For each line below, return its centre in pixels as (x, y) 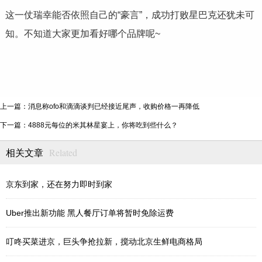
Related (63, 152)
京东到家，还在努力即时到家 (59, 184)
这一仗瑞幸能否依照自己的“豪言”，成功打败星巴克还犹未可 (130, 15)
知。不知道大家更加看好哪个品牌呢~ (82, 34)
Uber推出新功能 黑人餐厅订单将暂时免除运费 (90, 213)
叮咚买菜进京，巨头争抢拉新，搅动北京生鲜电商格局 (104, 241)
